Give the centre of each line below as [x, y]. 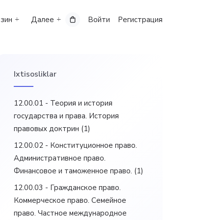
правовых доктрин [46, 129]
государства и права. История [66, 116]
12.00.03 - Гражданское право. [67, 188]
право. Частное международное [70, 213]
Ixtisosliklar [35, 74]
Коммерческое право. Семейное [70, 200]
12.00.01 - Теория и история [63, 103]
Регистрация [140, 20]
